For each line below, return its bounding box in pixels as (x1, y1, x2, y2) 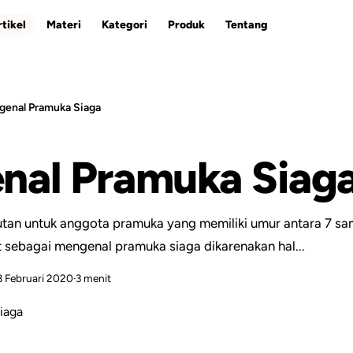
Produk (167, 18, 205, 32)
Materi (46, 18, 81, 32)
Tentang (225, 18, 268, 32)
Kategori (101, 18, 147, 32)
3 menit (76, 271, 111, 284)
